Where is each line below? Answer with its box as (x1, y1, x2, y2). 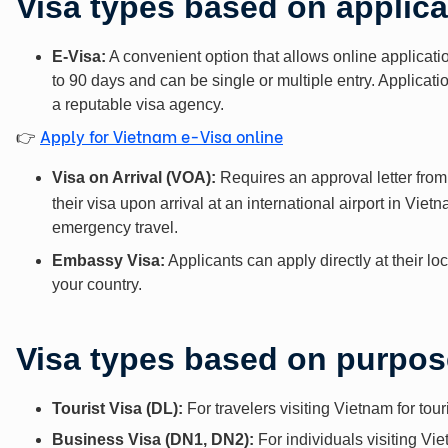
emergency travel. (52, 218, 178, 236)
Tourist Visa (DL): (52, 399, 183, 417)
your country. (52, 275, 142, 293)
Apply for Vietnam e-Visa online (40, 123, 283, 147)
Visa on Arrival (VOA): (52, 168, 216, 186)
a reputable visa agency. (52, 95, 224, 113)
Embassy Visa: (52, 251, 165, 269)
